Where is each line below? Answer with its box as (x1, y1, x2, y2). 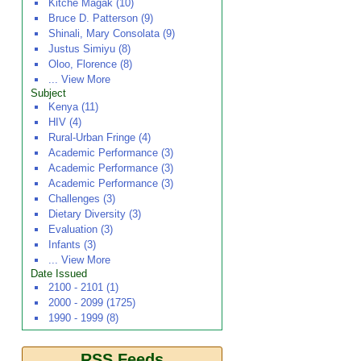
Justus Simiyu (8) (48, 43, 131, 55)
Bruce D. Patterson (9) (48, 12, 153, 24)
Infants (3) (48, 239, 96, 251)
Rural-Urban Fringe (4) (48, 131, 151, 143)
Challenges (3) (48, 193, 115, 205)
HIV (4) (48, 116, 81, 128)
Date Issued (31, 268, 87, 280)
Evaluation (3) (48, 223, 113, 235)
